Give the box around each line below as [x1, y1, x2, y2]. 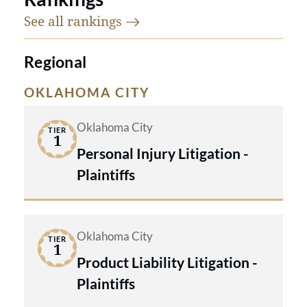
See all [24, 12, 67, 30]
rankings [67, 12, 125, 30]
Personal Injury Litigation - [77, 145, 249, 162]
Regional [24, 52, 87, 72]
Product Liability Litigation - [77, 254, 258, 271]
